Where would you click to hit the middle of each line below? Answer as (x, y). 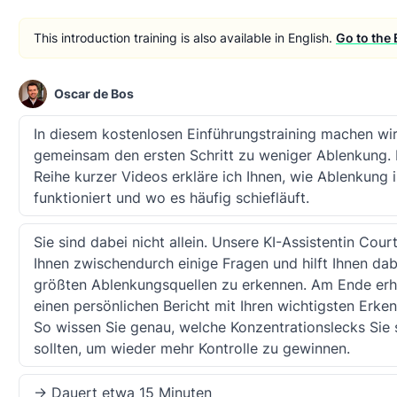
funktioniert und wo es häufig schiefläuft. (171, 198)
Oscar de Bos (94, 93)
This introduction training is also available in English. (183, 38)
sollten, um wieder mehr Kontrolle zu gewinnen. (192, 348)
